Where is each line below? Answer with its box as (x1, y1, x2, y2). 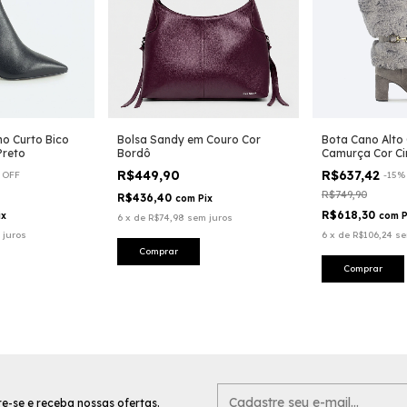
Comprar (343, 263, 382, 274)
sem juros (187, 212, 233, 223)
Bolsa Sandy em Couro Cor (117, 133, 261, 146)
